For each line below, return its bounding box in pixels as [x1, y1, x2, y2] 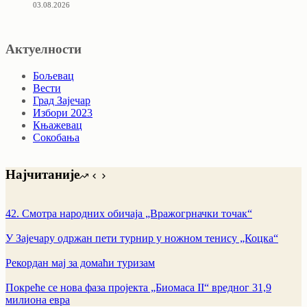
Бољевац [33, 69, 74, 82]
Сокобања [33, 131, 79, 143]
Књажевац [33, 119, 82, 131]
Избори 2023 [33, 106, 93, 119]
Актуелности [5, 41, 82, 56]
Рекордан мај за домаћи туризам [5, 257, 155, 269]
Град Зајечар [33, 94, 90, 106]
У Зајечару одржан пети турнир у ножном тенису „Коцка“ [5, 232, 278, 245]
